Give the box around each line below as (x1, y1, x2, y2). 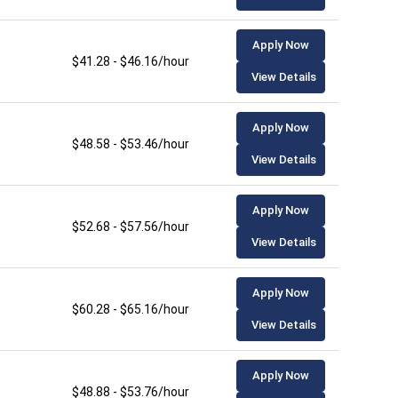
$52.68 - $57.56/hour (72, 219, 190, 234)
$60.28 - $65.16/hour (72, 301, 190, 316)
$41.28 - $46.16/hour (72, 53, 190, 68)
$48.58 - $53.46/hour (72, 136, 190, 151)
